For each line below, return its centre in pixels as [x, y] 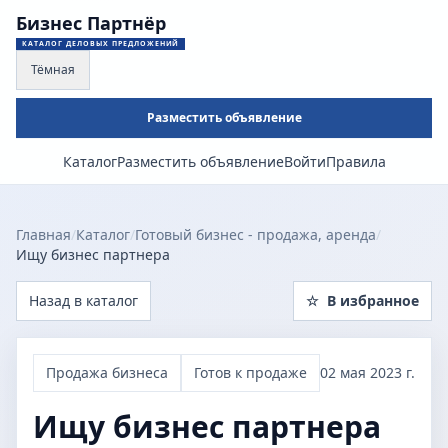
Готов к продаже [250, 372]
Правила [355, 161]
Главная [43, 234]
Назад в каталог [83, 300]
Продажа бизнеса [107, 372]
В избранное [373, 300]
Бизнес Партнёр [91, 23]
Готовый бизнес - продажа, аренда [255, 234]
